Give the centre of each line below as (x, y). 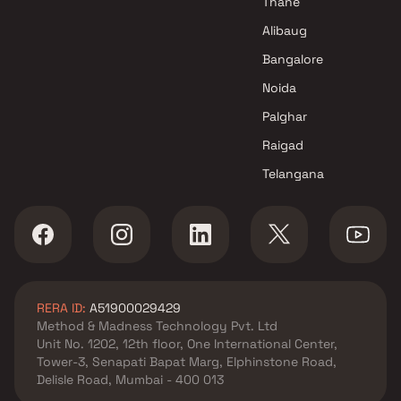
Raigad (283, 145)
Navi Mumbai (67, 42)
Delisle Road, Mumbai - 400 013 (130, 380)
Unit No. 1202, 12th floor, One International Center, (187, 344)
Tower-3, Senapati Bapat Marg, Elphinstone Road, (187, 362)
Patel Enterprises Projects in (112, 21)
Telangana (294, 174)
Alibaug (285, 30)
